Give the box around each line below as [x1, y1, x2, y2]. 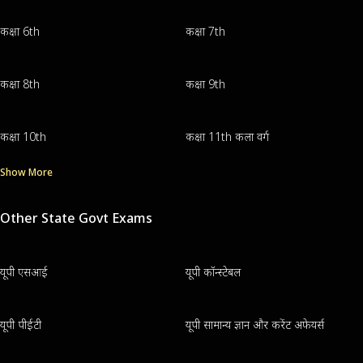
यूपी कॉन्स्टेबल [185, 263, 241, 280]
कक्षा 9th [185, 75, 225, 92]
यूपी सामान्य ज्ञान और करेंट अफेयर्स [185, 316, 324, 332]
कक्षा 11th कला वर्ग [185, 128, 269, 144]
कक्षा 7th [185, 23, 225, 39]
